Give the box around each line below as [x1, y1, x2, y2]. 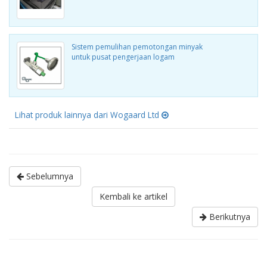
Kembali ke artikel [100, 191, 167, 202]
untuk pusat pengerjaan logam [72, 52, 175, 62]
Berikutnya [207, 211, 250, 222]
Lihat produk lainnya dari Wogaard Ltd [15, 109, 162, 120]
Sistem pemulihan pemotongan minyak [72, 42, 203, 52]
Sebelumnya [24, 170, 73, 182]
